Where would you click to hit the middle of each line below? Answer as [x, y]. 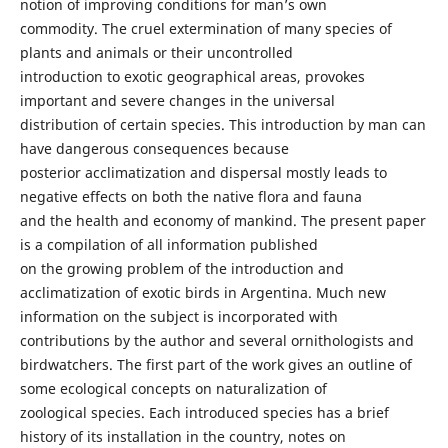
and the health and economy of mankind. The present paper [222, 220]
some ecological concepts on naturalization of [173, 388]
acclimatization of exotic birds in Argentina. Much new [202, 292]
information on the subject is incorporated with [178, 316]
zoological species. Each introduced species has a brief [204, 412]
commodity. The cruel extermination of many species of [205, 28]
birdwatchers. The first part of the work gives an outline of [215, 364]
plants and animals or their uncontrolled [156, 52]
